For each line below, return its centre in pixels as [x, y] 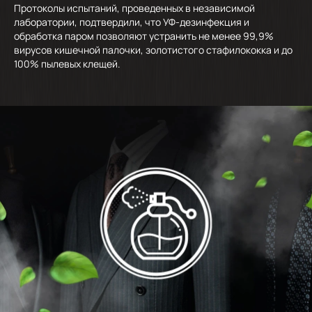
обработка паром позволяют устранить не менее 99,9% [144, 36]
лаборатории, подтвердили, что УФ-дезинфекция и [132, 22]
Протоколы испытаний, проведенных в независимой [134, 8]
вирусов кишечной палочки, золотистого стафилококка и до [153, 50]
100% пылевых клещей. [67, 64]
